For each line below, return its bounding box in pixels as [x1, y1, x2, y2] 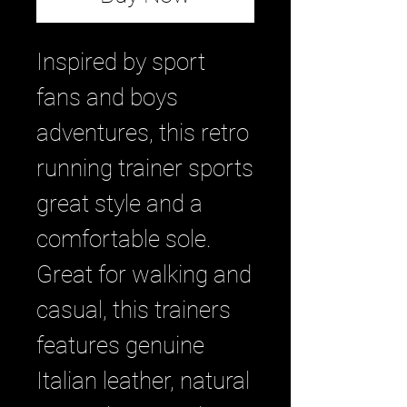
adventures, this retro [36, 119, 249, 146]
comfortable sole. [36, 225, 212, 253]
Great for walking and [36, 261, 252, 288]
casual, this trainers [36, 296, 231, 323]
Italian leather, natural [36, 367, 250, 394]
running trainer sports [36, 154, 253, 182]
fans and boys [36, 84, 178, 111]
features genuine [36, 332, 204, 359]
